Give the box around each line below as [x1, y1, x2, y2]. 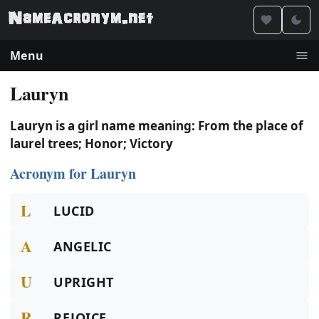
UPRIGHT [53, 273, 114, 291]
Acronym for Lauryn [10, 163, 136, 184]
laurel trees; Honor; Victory [10, 135, 173, 152]
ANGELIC [53, 238, 112, 255]
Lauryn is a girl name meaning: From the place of [10, 117, 303, 134]
